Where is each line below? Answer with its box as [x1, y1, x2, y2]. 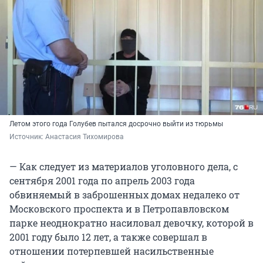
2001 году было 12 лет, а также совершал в [9, 231, 207, 244]
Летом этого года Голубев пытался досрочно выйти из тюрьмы [9, 120, 223, 129]
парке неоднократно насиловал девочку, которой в [9, 217, 254, 230]
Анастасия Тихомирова [45, 133, 124, 141]
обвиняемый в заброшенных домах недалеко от [9, 188, 240, 201]
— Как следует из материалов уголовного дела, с [9, 160, 238, 173]
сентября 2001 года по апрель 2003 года [9, 174, 195, 187]
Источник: [9, 133, 45, 141]
